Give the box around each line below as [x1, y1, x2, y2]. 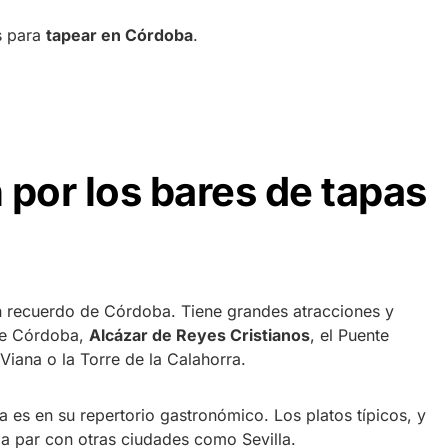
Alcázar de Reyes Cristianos [89, 324, 310, 345]
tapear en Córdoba [46, 24, 193, 45]
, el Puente [310, 324, 389, 345]
